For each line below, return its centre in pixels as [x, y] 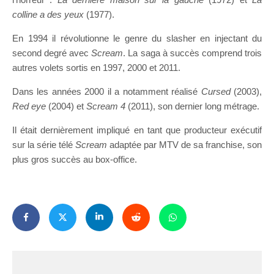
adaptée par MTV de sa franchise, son [186, 144]
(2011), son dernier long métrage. [192, 106]
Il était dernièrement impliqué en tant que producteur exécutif [137, 130]
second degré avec [52, 53]
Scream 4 [106, 106]
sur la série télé [44, 144]
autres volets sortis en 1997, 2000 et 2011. [96, 67]
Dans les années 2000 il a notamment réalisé [107, 91]
